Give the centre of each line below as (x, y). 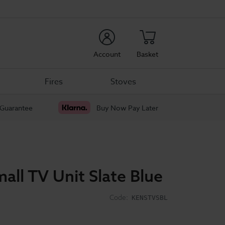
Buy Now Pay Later (127, 107)
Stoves (124, 82)
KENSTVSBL (150, 198)
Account (107, 54)
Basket (147, 54)
